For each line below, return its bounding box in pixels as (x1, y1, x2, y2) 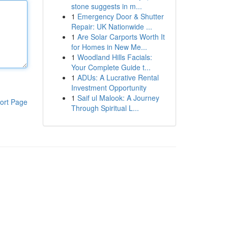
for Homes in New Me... (71, 42, 147, 52)
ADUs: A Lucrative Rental (77, 72, 159, 82)
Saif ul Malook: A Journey (77, 93, 159, 103)
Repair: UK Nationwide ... (71, 21, 152, 32)
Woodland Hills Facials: (77, 52, 152, 62)
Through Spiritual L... (71, 103, 139, 113)
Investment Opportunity (71, 82, 147, 93)
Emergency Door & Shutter (77, 11, 164, 21)
